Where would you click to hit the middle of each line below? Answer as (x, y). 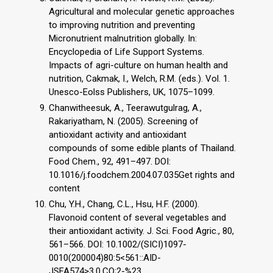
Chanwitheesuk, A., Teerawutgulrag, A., (125, 108)
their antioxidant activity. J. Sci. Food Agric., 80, (141, 231)
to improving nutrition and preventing (122, 25)
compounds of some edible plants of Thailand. (142, 148)
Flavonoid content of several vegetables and (137, 217)
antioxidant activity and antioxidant (118, 135)
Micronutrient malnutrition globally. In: (123, 39)
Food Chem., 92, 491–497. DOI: (110, 162)
